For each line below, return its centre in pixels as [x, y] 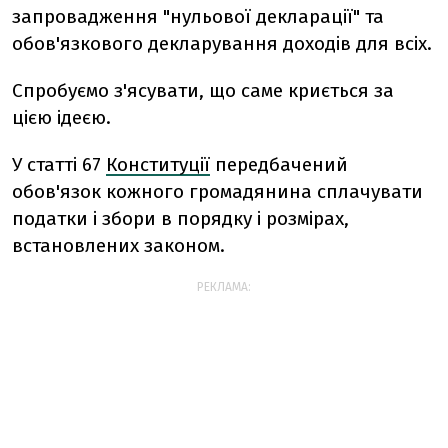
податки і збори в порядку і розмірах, [180, 218]
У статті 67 [59, 164]
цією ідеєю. [61, 117]
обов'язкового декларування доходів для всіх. [222, 43]
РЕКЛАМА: [224, 287]
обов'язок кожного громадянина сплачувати [217, 191]
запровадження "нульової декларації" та [198, 16]
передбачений [279, 164]
